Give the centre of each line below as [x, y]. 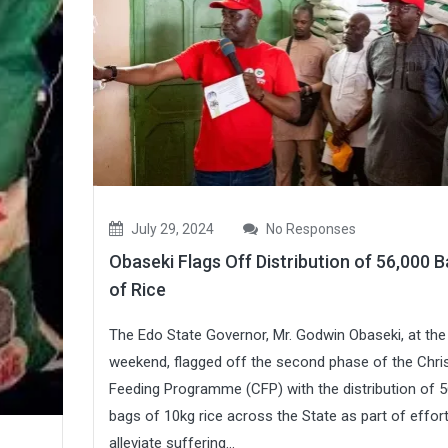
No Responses [309, 228]
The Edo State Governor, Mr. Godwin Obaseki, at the [277, 334]
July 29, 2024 [170, 228]
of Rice [137, 289]
